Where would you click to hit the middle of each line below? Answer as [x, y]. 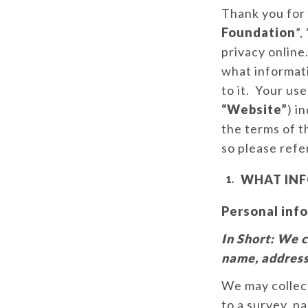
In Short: [248, 239]
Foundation [258, 32]
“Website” [254, 109]
